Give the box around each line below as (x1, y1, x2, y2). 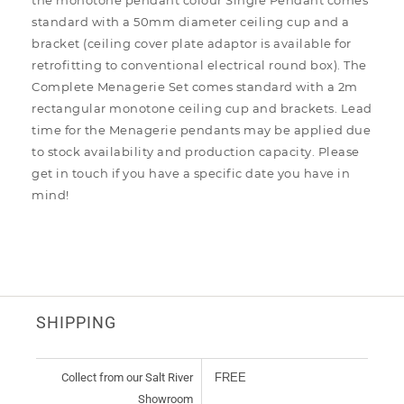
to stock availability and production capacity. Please (32, 144, 360, 160)
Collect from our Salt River (61, 371, 193, 385)
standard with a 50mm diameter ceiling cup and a (32, 14, 350, 30)
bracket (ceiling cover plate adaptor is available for (32, 36, 352, 51)
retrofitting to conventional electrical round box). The (32, 58, 367, 73)
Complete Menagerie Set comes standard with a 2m (32, 79, 358, 95)
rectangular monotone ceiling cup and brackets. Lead (32, 101, 372, 116)
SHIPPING (36, 313, 116, 333)
